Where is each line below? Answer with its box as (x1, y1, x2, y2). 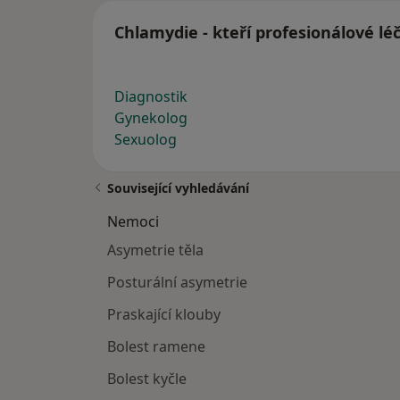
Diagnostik (114, 87, 187, 107)
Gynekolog (114, 108, 187, 129)
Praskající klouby (107, 304, 221, 325)
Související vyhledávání (107, 179, 249, 197)
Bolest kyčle (107, 369, 187, 389)
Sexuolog (114, 129, 177, 150)
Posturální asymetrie (107, 272, 247, 293)
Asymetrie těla (107, 240, 204, 261)
